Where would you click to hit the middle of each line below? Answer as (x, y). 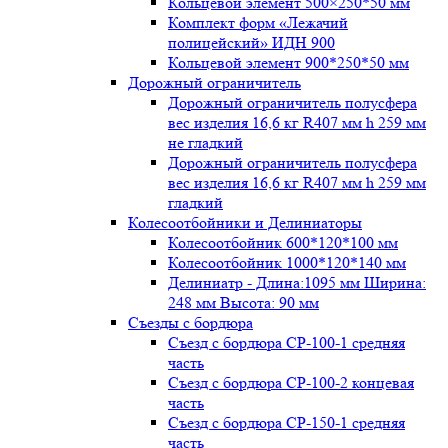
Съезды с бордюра (190, 322)
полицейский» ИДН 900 (251, 42)
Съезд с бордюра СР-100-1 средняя (286, 342)
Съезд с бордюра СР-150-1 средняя (286, 422)
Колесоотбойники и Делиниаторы (245, 222)
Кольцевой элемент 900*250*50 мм (288, 62)
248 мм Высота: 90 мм (243, 302)
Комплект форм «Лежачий (258, 22)
